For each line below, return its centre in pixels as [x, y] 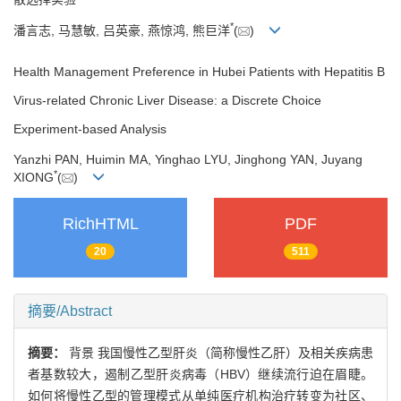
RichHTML [100, 223]
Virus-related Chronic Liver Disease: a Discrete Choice [167, 100]
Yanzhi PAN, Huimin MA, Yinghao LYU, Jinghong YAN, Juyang [188, 160]
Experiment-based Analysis [90, 128]
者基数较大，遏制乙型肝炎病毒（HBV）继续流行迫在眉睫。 [200, 375]
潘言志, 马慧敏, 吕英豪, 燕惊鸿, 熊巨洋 [122, 30]
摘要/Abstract [70, 311]
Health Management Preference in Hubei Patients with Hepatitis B [199, 71]
